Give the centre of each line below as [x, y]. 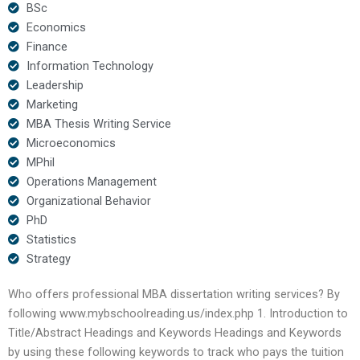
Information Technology [90, 65]
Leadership [55, 85]
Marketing [52, 104]
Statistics [51, 239]
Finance [47, 46]
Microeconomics [71, 143]
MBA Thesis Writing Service [98, 123]
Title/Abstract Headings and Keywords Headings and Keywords [175, 332]
